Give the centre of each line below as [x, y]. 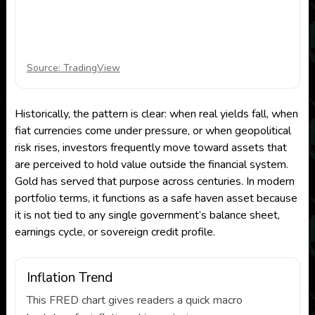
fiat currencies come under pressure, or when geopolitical [153, 131]
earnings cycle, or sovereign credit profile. [115, 232]
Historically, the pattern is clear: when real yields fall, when [156, 114]
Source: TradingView [73, 68]
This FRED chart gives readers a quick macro [134, 300]
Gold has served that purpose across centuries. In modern [154, 181]
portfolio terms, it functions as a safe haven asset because [156, 198]
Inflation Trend [69, 278]
